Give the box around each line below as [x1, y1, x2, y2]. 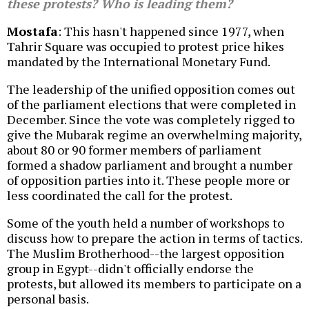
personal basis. [7, 290, 89, 308]
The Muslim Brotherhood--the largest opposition [7, 245, 284, 262]
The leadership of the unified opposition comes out [7, 81, 295, 98]
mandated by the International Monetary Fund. [7, 53, 270, 70]
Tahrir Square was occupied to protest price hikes [7, 38, 284, 55]
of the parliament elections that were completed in [7, 96, 296, 113]
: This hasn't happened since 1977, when [58, 23, 284, 40]
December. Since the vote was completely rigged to [7, 111, 295, 128]
